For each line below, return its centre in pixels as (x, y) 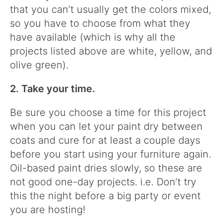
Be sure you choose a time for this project (108, 112)
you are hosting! (49, 209)
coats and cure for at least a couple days (105, 140)
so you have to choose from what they (100, 23)
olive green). (41, 65)
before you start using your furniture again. (111, 154)
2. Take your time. (54, 88)
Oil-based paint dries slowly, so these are (106, 168)
